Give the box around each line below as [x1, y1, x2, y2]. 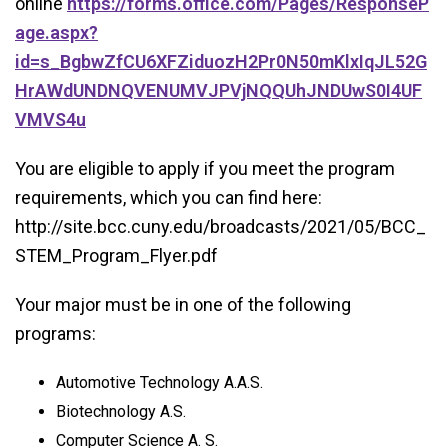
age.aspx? [15, 22, 98, 43]
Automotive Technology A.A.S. [55, 373, 263, 392]
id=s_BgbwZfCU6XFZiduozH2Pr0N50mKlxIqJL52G [15, 51, 427, 72]
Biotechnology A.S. [55, 402, 186, 421]
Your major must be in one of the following [15, 294, 351, 315]
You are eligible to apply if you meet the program [15, 158, 395, 179]
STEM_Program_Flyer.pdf [15, 245, 218, 266]
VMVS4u [15, 109, 86, 130]
